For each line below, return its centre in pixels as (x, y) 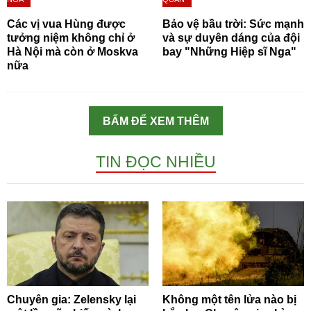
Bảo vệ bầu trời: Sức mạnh (233, 24)
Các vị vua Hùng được (66, 24)
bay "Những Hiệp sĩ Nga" (229, 51)
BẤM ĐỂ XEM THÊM (155, 121)
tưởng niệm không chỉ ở (71, 37)
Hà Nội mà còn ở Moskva (73, 51)
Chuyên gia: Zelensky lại (72, 299)
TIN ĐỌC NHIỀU (155, 161)
